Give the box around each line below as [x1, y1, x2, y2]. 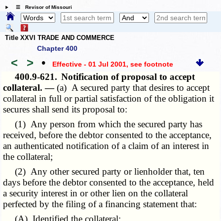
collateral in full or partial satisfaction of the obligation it [3, 93, 215, 104]
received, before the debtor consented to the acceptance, [3, 130, 212, 141]
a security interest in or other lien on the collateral [3, 188, 188, 199]
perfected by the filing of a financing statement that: [3, 199, 197, 210]
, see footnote [126, 60, 173, 68]
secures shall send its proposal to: [3, 104, 128, 115]
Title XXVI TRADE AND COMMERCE [5, 34, 114, 41]
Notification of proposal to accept [61, 72, 195, 82]
